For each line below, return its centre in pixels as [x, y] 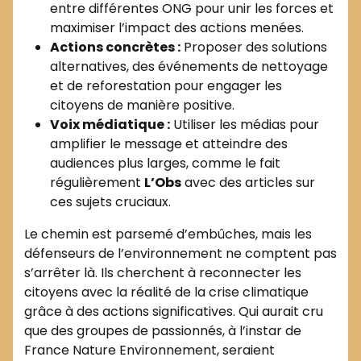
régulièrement [97, 182]
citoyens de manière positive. [142, 105]
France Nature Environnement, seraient [149, 350]
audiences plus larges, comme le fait [165, 163]
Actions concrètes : [115, 47]
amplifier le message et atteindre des [169, 143]
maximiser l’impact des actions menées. [177, 27]
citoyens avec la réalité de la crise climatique [166, 292]
